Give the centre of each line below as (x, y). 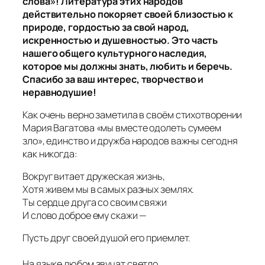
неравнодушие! (59, 92)
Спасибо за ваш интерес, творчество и (113, 79)
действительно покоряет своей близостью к (128, 14)
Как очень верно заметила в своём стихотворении (132, 114)
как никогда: (50, 153)
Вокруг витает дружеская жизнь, (94, 176)
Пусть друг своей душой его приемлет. (107, 238)
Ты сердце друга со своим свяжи (95, 202)
